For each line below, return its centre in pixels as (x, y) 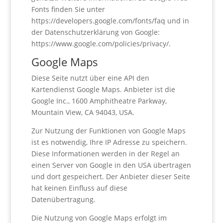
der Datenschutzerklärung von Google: (95, 32)
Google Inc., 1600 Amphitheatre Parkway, (99, 101)
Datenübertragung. (63, 199)
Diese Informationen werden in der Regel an (105, 154)
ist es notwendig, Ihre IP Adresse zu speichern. (109, 142)
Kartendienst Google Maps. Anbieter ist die (103, 89)
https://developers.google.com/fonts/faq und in (110, 21)
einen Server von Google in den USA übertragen (111, 165)
